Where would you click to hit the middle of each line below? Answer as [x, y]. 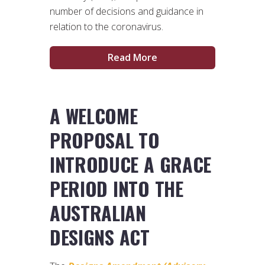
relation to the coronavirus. [106, 27]
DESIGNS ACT [100, 237]
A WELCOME [94, 115]
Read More [132, 58]
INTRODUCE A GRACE [131, 164]
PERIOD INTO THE [117, 188]
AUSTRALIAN [98, 212]
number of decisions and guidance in [127, 12]
